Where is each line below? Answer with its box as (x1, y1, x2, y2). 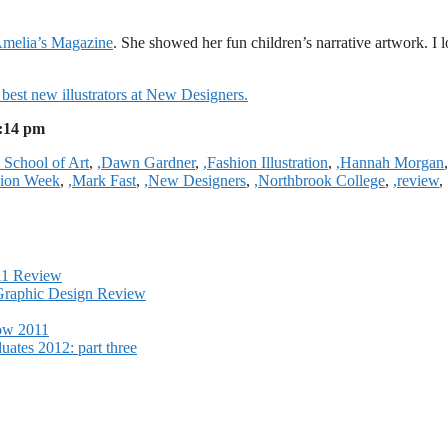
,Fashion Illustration (203, 153, 328, 171)
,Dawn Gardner (97, 153, 195, 171)
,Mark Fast (68, 171, 136, 189)
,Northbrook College (254, 171, 385, 189)
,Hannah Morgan (336, 153, 444, 171)
